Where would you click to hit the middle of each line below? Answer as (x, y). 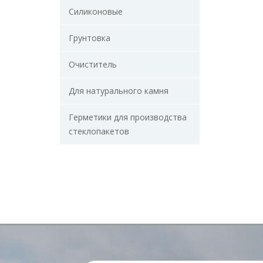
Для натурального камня (119, 91)
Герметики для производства (128, 117)
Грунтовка (90, 38)
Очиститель (93, 64)
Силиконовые (96, 11)
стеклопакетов (99, 131)
